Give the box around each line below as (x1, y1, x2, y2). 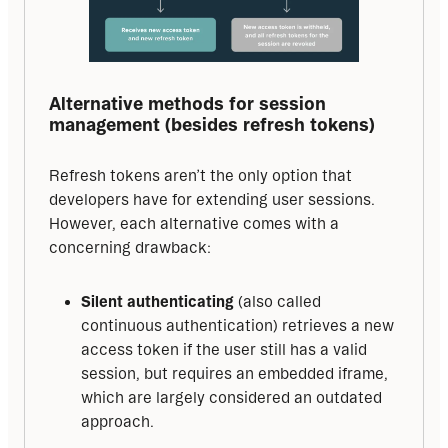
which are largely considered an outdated (81, 389, 382, 407)
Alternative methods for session (49, 92, 326, 113)
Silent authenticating (81, 293, 238, 311)
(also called (238, 293, 321, 311)
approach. (81, 413, 154, 431)
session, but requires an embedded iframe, (81, 365, 388, 383)
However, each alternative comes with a (49, 215, 339, 233)
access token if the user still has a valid (81, 341, 367, 359)
